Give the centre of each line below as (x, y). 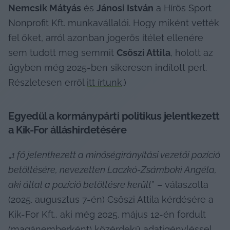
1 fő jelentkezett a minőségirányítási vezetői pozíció (116, 155)
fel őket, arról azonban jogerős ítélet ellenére (106, 37)
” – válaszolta (180, 184)
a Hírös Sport (183, 8)
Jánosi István (125, 8)
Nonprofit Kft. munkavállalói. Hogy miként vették (114, 23)
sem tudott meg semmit (62, 52)
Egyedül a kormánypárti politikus (86, 116)
